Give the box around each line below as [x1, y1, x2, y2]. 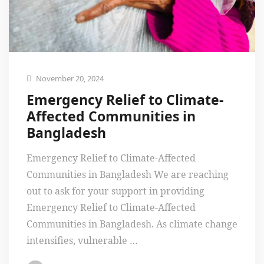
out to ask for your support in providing [27, 184, 204, 198]
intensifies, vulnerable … [27, 234, 138, 247]
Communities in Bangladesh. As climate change [27, 217, 237, 231]
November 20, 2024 [34, 73, 104, 84]
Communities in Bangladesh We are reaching [27, 168, 229, 181]
